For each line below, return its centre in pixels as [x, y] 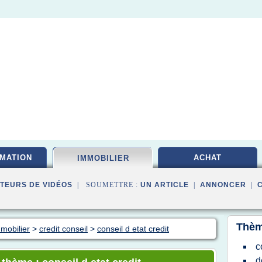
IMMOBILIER [103, 158]
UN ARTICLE [165, 185]
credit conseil [63, 229]
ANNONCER [223, 185]
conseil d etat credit [133, 229]
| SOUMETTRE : [106, 185]
